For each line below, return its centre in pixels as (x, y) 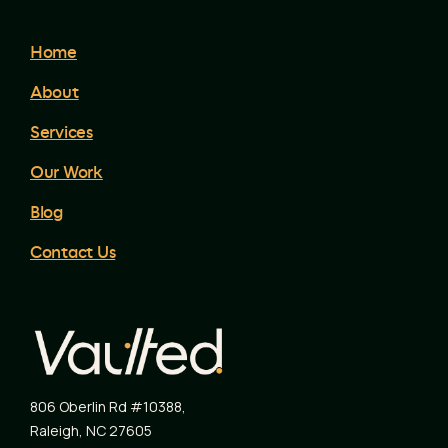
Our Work (66, 173)
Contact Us (73, 253)
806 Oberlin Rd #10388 (106, 406)
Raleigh (54, 430)
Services (61, 133)
